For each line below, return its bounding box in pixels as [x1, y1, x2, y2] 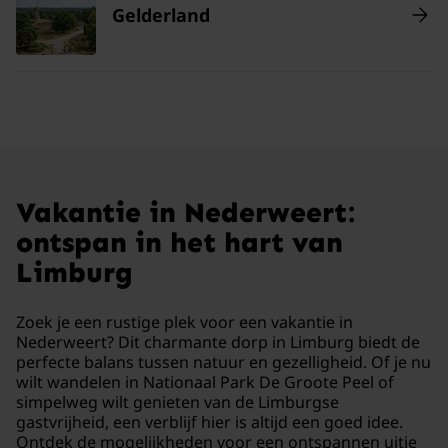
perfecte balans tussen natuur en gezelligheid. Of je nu [16, 351, 431, 373]
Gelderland [112, 3, 210, 27]
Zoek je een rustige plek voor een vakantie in [16, 311, 353, 333]
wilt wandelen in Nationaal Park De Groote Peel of [16, 371, 394, 393]
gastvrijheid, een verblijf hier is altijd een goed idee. [16, 411, 403, 433]
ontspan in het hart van [16, 226, 343, 259]
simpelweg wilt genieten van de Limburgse [16, 391, 339, 413]
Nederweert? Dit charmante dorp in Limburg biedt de [16, 331, 420, 353]
